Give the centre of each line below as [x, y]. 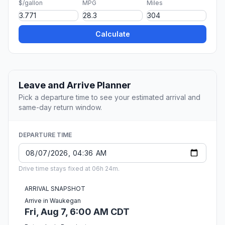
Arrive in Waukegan [53, 201]
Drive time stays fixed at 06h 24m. [69, 169]
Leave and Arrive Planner [75, 85]
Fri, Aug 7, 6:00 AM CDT [77, 212]
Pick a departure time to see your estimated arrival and [109, 97]
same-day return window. [60, 107]
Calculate [113, 34]
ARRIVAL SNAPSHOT [55, 189]
